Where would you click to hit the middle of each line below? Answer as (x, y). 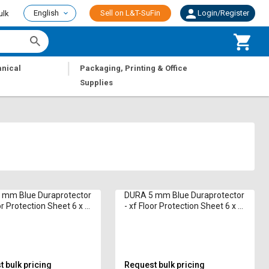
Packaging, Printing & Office (134, 68)
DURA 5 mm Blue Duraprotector (185, 195)
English (46, 13)
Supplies (97, 83)
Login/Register (223, 13)
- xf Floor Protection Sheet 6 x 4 (184, 206)
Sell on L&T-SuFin (130, 13)
